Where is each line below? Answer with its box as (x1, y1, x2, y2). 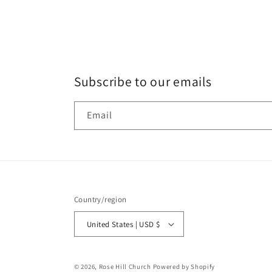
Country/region (74, 194, 127, 205)
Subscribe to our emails (74, 73, 212, 90)
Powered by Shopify (152, 262, 216, 271)
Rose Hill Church (98, 262, 151, 271)
